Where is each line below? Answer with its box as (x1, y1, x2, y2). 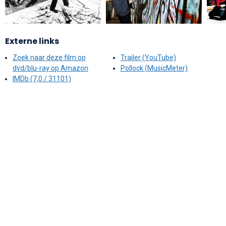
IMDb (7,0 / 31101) (13, 74, 71, 83)
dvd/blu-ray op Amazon (13, 64, 88, 72)
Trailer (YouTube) (120, 53, 176, 62)
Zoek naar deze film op (13, 53, 86, 62)
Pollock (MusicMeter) (120, 64, 188, 72)
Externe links (5, 35, 59, 47)
